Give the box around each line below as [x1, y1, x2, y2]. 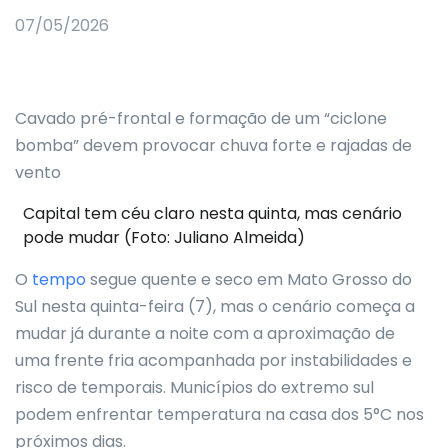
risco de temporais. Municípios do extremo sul [15, 376, 374, 399]
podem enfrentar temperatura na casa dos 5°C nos [15, 403, 424, 426]
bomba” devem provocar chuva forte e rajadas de [15, 134, 412, 157]
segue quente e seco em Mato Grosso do [86, 268, 412, 291]
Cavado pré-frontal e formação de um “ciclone [15, 107, 387, 130]
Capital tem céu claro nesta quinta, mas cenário [23, 202, 402, 225]
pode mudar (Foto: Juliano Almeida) [23, 226, 305, 249]
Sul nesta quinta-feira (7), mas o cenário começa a [15, 295, 415, 318]
